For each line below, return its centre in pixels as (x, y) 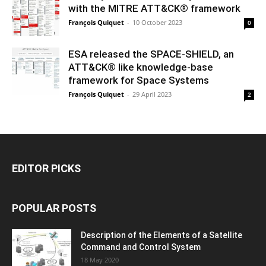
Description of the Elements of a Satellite (161, 235)
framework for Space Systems (139, 80)
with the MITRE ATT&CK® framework (154, 8)
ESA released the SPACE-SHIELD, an (151, 54)
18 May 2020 (100, 259)
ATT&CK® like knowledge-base (141, 67)
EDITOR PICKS (46, 168)
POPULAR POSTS (54, 208)
